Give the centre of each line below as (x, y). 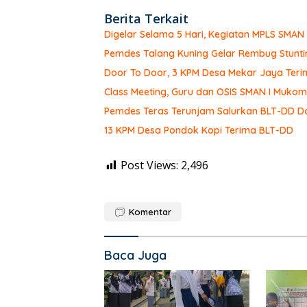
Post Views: (149, 165)
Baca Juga (135, 256)
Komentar (150, 212)
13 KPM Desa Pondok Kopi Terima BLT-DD (199, 131)
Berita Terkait (146, 19)
